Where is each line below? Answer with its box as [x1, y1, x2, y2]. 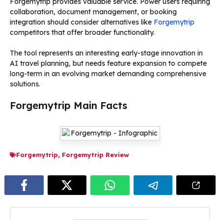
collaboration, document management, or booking [10, 7, 177, 16]
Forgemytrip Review [62, 150, 129, 159]
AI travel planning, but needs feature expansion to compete [10, 58, 207, 68]
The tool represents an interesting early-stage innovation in [10, 48, 203, 57]
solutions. [10, 79, 40, 88]
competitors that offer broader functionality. [10, 27, 155, 37]
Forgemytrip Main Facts [10, 99, 127, 111]
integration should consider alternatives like [10, 17, 154, 27]
